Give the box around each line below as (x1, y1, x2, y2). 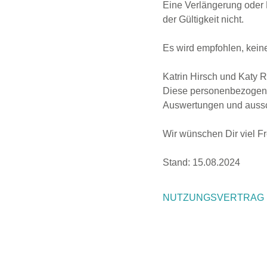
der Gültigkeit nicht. (163, 14, 244, 24)
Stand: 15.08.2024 (163, 157, 241, 167)
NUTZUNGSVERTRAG (163, 192, 265, 203)
